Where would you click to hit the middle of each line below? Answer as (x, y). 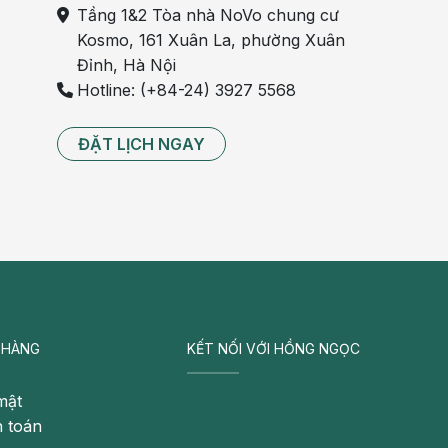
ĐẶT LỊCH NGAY (142, 144)
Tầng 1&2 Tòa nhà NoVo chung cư (208, 15)
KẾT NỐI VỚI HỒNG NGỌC (274, 348)
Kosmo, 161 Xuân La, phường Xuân (211, 40)
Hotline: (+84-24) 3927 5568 (187, 90)
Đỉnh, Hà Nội (127, 65)
